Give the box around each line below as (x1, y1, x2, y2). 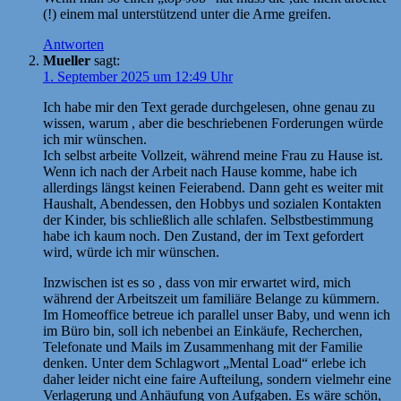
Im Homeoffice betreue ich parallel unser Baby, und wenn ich (43, 306, 390, 322)
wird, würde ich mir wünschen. (43, 243, 219, 260)
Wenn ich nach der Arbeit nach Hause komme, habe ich (43, 163, 357, 179)
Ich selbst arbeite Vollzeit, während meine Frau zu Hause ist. (43, 147, 383, 163)
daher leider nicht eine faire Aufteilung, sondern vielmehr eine (43, 371, 391, 387)
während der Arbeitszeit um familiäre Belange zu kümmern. (43, 290, 380, 306)
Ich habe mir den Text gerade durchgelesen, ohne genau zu (43, 98, 375, 115)
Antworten (43, 36, 104, 52)
